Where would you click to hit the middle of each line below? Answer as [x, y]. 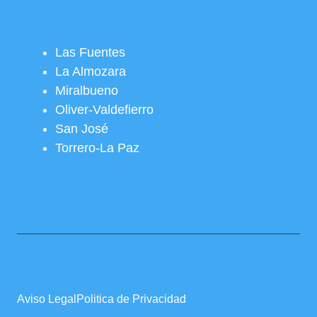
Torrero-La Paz [97, 148]
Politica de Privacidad [131, 299]
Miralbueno [87, 91]
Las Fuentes [90, 53]
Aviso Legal [47, 299]
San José [82, 129]
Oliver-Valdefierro [104, 110]
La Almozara [91, 72]
